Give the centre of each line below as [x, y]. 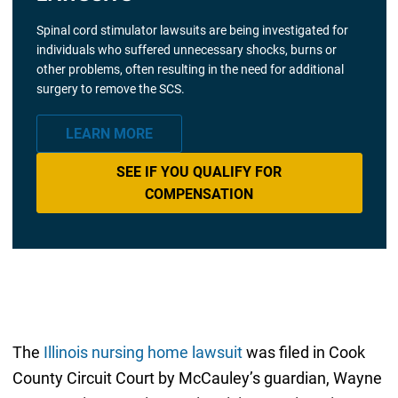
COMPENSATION [199, 194]
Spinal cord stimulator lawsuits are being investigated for [192, 31]
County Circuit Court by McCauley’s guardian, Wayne [197, 378]
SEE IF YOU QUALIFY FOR [199, 171]
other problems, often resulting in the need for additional [190, 70]
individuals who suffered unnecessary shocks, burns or [186, 50]
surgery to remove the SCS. [110, 89]
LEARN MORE [109, 134]
